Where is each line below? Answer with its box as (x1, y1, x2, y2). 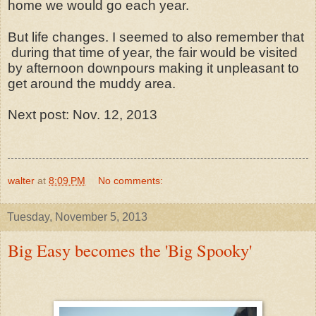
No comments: (98, 175, 164, 187)
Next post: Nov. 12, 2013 (8, 107, 157, 123)
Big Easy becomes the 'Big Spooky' (8, 238, 252, 262)
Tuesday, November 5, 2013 (7, 211, 147, 224)
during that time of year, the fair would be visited (8, 45, 298, 61)
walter (8, 175, 35, 187)
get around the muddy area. (8, 76, 176, 92)
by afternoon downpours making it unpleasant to (8, 61, 299, 76)
